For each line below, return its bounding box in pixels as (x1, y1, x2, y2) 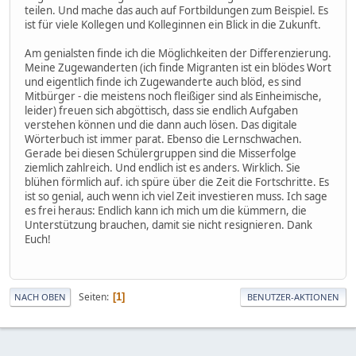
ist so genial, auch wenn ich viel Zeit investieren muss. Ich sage (25, 189, 327, 204)
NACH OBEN (14, 291, 66, 304)
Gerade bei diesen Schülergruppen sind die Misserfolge (25, 146, 296, 161)
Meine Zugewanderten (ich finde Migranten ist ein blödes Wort (25, 60, 331, 75)
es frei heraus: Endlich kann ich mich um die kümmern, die (25, 203, 307, 219)
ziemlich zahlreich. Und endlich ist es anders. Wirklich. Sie (25, 161, 300, 176)
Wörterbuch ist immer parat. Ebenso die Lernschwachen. (25, 132, 302, 147)
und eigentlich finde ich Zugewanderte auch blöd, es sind (25, 75, 301, 90)
